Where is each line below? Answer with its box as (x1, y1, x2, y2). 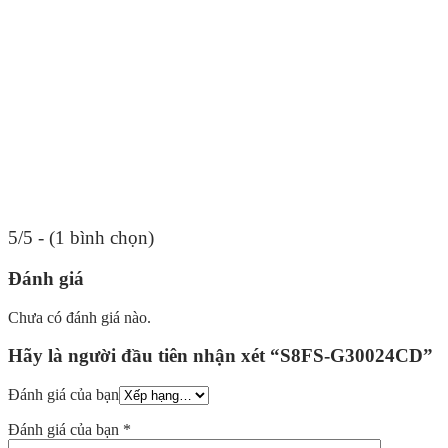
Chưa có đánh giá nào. (8, 308, 151, 326)
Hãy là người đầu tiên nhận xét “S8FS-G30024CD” (8, 345, 433, 367)
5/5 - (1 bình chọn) (8, 227, 154, 249)
